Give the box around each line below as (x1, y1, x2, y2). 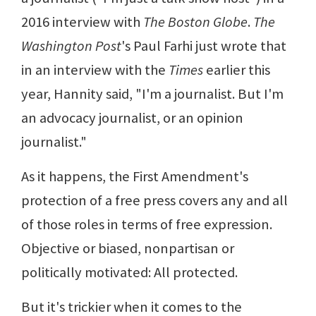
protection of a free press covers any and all (21, 191, 288, 210)
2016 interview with (21, 13, 143, 32)
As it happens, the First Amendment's (21, 167, 248, 186)
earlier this (203, 61, 270, 80)
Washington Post (21, 37, 121, 56)
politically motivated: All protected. (21, 263, 238, 282)
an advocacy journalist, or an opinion (21, 109, 243, 128)
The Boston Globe (143, 13, 248, 32)
